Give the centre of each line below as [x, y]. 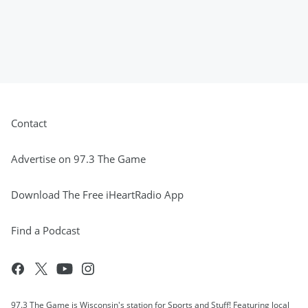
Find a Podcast [45, 231]
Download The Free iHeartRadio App [97, 195]
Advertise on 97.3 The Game [78, 159]
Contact [29, 123]
